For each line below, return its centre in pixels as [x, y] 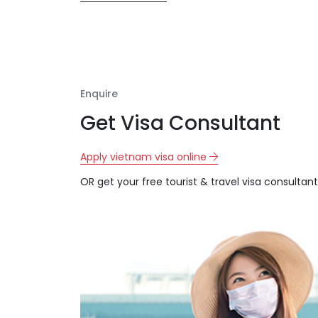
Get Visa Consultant [180, 123]
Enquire [99, 93]
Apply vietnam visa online [144, 157]
